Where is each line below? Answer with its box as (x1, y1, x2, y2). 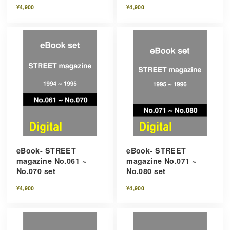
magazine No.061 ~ (16, 156, 86, 166)
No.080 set (126, 166, 166, 177)
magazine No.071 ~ (126, 156, 197, 166)
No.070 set (16, 166, 55, 177)
